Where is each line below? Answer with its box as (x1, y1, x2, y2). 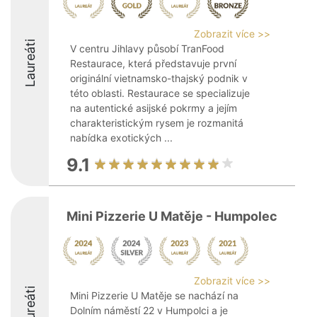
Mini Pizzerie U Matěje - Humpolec (67, 209, 277, 224)
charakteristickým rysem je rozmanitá (70, 117, 243, 129)
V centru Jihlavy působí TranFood (70, 42, 224, 54)
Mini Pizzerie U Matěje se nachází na (70, 289, 238, 301)
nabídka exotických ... (70, 132, 173, 144)
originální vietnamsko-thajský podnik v (70, 72, 248, 84)
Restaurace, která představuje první (70, 57, 236, 69)
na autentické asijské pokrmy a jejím (70, 102, 237, 114)
